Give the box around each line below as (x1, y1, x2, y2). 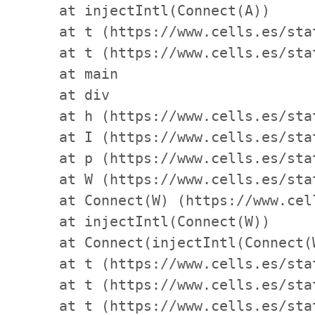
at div (25, 86, 110, 103)
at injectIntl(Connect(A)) (25, 2, 270, 19)
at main (25, 65, 118, 82)
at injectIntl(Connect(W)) (25, 213, 270, 230)
